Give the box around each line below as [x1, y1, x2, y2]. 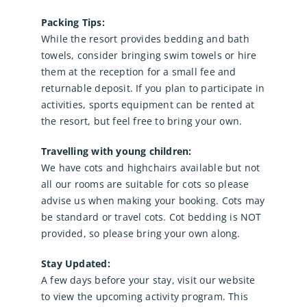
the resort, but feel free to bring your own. [40, 114, 243, 128]
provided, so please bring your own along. [40, 227, 241, 241]
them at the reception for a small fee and [40, 65, 236, 79]
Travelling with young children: [40, 145, 192, 158]
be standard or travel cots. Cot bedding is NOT [40, 210, 262, 224]
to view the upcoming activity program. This [40, 290, 249, 304]
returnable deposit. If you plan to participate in [40, 82, 265, 95]
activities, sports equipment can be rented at [40, 98, 255, 112]
